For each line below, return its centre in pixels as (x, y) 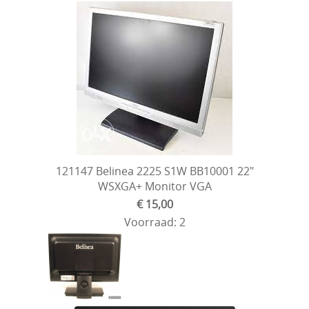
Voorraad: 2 (154, 222)
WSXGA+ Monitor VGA (154, 186)
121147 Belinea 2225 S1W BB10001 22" (154, 171)
